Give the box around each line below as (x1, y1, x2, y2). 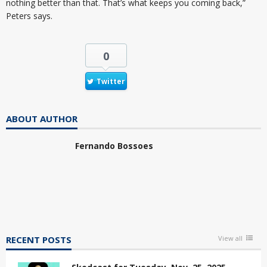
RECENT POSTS (6, 233, 72, 246)
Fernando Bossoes (75, 139, 153, 151)
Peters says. (6, 10, 52, 21)
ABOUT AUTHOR (6, 112, 77, 125)
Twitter (97, 76, 125, 86)
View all (218, 233, 243, 243)
